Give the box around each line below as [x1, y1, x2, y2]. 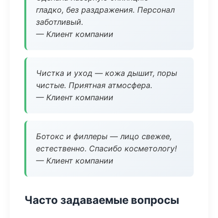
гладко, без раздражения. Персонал [36, 5, 175, 15]
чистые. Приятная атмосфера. [36, 80, 152, 90]
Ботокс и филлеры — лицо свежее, [36, 131, 172, 141]
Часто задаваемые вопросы [24, 193, 179, 206]
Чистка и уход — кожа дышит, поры [36, 68, 177, 78]
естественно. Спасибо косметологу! [36, 144, 177, 153]
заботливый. [36, 17, 83, 27]
